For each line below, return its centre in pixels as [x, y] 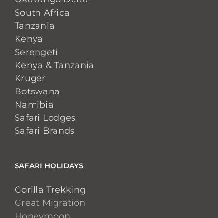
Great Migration [50, 203]
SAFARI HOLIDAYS [49, 166]
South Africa [42, 13]
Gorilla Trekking [50, 190]
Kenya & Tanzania [54, 65]
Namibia [34, 105]
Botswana [37, 91]
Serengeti [36, 52]
